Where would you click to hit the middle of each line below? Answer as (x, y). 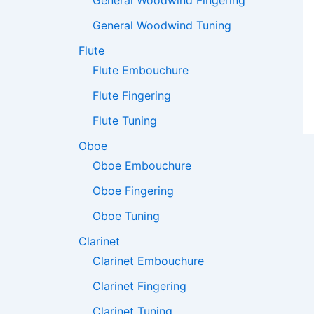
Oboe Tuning (126, 216)
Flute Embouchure (141, 70)
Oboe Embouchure (142, 166)
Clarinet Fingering (139, 286)
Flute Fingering (132, 96)
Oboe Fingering (133, 191)
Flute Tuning (125, 121)
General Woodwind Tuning (162, 26)
